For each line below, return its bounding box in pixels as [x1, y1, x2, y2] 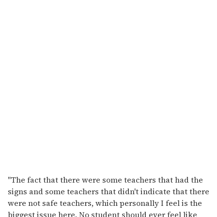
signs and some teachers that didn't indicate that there [8, 186, 209, 197]
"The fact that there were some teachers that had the [8, 174, 203, 186]
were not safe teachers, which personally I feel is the [8, 198, 202, 209]
